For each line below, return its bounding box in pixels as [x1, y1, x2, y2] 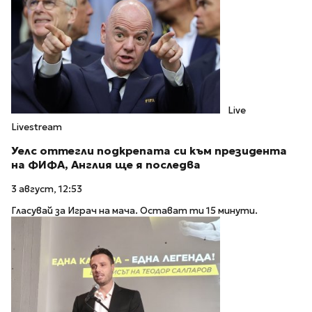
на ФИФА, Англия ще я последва [11, 158, 201, 172]
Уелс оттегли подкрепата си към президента [11, 144, 287, 158]
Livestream [11, 121, 62, 134]
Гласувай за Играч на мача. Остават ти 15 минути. [11, 204, 258, 217]
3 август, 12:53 [11, 183, 82, 196]
